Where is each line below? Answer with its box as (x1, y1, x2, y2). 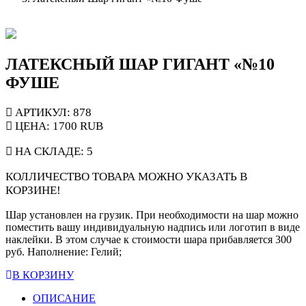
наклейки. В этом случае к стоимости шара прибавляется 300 (5, 233, 292, 245)
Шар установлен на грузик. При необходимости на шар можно (5, 208, 298, 221)
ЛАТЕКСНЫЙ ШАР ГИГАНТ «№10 (5, 55, 275, 73)
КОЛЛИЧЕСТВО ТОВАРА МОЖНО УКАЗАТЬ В (5, 169, 247, 183)
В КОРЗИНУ (12, 268, 74, 281)
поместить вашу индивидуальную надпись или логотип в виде (5, 221, 300, 233)
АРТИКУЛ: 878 (12, 105, 92, 119)
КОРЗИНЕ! (5, 183, 61, 197)
